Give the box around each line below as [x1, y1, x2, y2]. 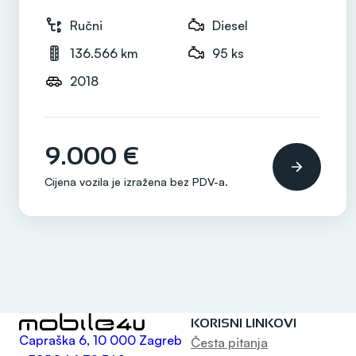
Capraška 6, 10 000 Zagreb [19, 332, 182, 349]
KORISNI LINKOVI [190, 316, 296, 331]
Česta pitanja [190, 335, 268, 351]
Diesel [212, 17, 248, 33]
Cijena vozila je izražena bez [44, 174, 192, 188]
